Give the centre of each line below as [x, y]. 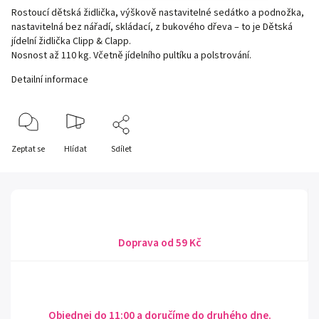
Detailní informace [50, 80]
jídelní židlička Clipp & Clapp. [71, 41]
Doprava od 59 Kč [159, 243]
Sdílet [121, 149]
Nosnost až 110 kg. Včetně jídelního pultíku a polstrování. [131, 56]
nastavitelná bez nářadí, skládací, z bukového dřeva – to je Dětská [152, 27]
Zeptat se [28, 149]
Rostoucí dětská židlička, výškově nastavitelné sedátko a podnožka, [158, 13]
